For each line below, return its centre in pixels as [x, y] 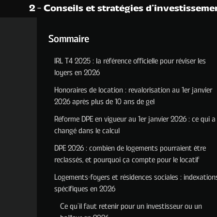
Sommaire [69, 39]
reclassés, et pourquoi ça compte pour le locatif [127, 160]
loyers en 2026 [77, 73]
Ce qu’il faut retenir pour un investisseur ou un [131, 206]
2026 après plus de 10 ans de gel [104, 102]
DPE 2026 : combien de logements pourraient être [130, 148]
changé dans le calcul [87, 131]
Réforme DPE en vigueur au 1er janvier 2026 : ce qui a [135, 119]
